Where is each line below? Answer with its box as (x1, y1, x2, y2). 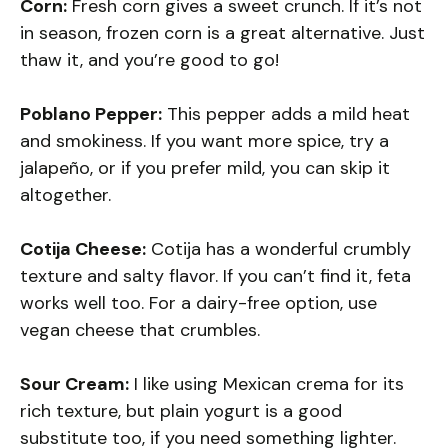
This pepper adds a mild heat (162, 101, 410, 126)
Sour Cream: (20, 371, 129, 396)
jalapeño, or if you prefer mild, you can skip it (20, 155, 390, 180)
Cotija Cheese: (20, 236, 146, 261)
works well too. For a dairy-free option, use (20, 290, 377, 315)
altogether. (20, 182, 111, 207)
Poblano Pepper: (20, 101, 162, 126)
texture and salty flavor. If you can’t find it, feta (20, 263, 411, 288)
